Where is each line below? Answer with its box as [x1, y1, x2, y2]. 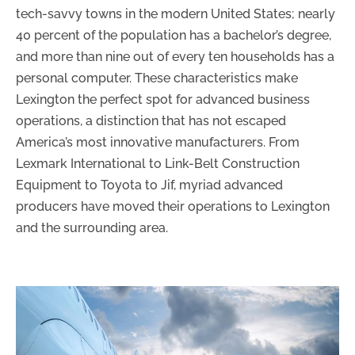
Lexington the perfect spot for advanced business [16, 91, 310, 107]
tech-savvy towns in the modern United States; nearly [16, 6, 335, 21]
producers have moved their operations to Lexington [16, 198, 330, 214]
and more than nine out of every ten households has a [16, 48, 334, 64]
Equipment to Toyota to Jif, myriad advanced [16, 177, 283, 193]
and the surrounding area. [16, 219, 168, 235]
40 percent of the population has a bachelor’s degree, [16, 27, 331, 43]
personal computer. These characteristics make [16, 70, 298, 86]
